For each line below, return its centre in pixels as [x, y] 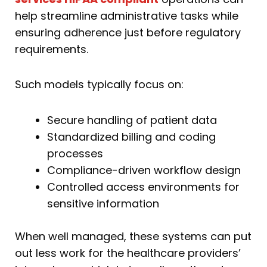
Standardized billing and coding [131, 136]
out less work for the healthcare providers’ [128, 253]
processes [75, 153]
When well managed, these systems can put [133, 236]
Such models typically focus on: [99, 85]
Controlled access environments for [143, 187]
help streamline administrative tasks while [127, 15]
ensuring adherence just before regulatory [128, 32]
